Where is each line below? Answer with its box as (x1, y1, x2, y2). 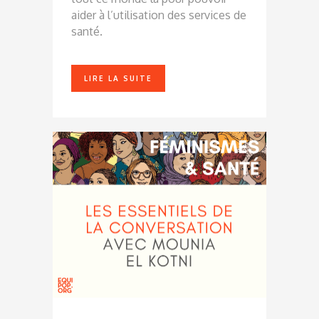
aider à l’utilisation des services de (71, 8, 246, 23)
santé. (71, 24, 105, 39)
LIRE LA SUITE (84, 74, 152, 83)
